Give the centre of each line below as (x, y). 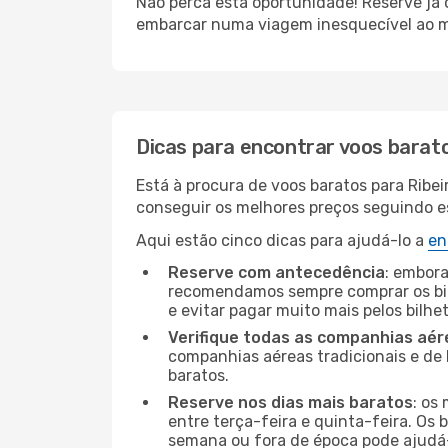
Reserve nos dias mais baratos (290, 402)
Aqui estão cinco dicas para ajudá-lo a (282, 240)
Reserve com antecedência (276, 272)
